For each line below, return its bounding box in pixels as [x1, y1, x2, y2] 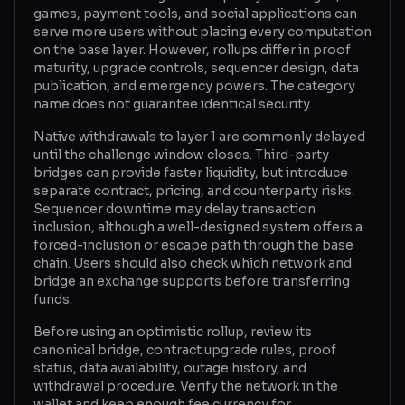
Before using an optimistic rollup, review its [33, 324, 312, 340]
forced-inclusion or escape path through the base [33, 237, 353, 253]
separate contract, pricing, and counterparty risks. [33, 183, 354, 199]
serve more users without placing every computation [33, 24, 372, 40]
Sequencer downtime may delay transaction [33, 201, 316, 217]
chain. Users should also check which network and [33, 255, 352, 271]
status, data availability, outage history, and [33, 360, 306, 376]
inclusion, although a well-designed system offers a [33, 219, 363, 235]
